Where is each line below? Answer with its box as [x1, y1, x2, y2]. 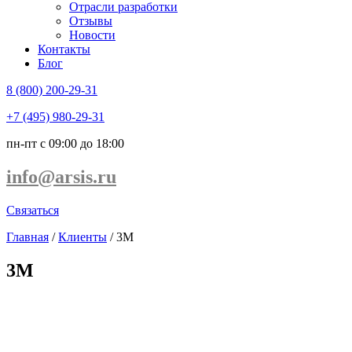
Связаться [6, 203, 59, 217]
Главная [6, 229, 49, 244]
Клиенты [58, 229, 107, 244]
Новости [69, 28, 115, 42]
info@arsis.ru [6, 166, 116, 187]
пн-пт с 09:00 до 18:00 [6, 137, 124, 150]
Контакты [38, 42, 90, 56]
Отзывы [69, 14, 112, 27]
